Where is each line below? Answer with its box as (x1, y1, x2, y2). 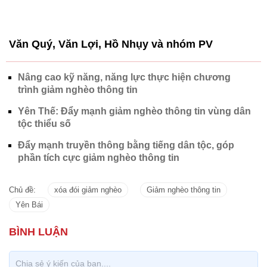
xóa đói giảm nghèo (54, 85, 122, 94)
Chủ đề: (9, 85, 36, 94)
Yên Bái (15, 100, 43, 109)
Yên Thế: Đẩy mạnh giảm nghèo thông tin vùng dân (18, 5, 251, 16)
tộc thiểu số (18, 18, 71, 29)
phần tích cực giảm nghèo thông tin (18, 52, 179, 63)
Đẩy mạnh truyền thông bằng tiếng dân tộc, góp (18, 39, 234, 50)
